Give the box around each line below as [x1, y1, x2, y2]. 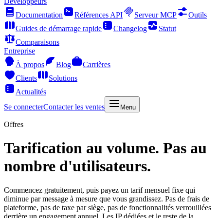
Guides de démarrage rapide [16, 24, 102, 33]
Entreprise [4, 47, 35, 55]
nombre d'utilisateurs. [4, 157, 151, 175]
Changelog [113, 24, 147, 33]
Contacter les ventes [43, 103, 105, 111]
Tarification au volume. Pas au [4, 139, 207, 157]
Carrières [83, 60, 110, 69]
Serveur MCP [134, 11, 177, 19]
